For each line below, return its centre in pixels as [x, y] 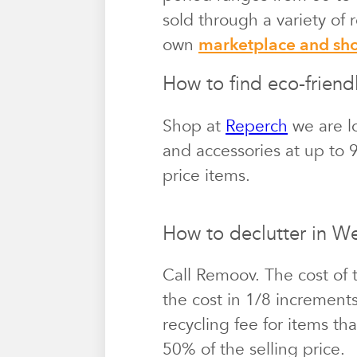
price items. [206, 175]
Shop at [194, 126]
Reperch [257, 126]
